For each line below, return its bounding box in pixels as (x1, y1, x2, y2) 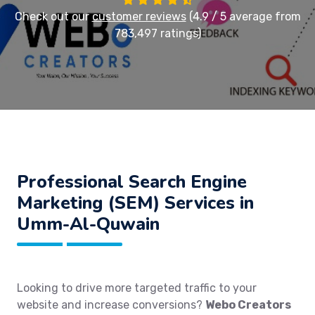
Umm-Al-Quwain (17, 212, 160, 236)
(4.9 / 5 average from (186, 10, 301, 23)
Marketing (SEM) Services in (17, 191, 254, 215)
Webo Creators (205, 298, 291, 311)
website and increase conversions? (17, 298, 205, 311)
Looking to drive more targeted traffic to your (17, 281, 257, 295)
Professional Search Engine (17, 169, 247, 194)
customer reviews (91, 10, 186, 23)
